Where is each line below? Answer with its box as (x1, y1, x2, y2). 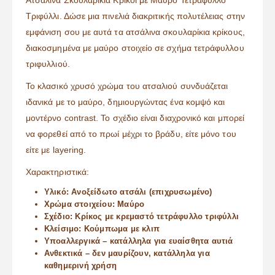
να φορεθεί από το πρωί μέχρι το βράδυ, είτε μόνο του (26, 129, 236, 139)
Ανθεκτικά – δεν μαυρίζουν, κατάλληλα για (44, 249, 210, 258)
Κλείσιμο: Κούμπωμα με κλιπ (44, 224, 160, 234)
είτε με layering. (26, 145, 87, 155)
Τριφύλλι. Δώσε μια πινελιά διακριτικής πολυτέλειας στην (26, 11, 245, 21)
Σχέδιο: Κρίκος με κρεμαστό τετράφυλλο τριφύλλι (44, 212, 239, 222)
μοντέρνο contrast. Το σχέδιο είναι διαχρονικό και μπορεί (26, 113, 244, 123)
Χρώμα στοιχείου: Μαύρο (44, 199, 145, 209)
